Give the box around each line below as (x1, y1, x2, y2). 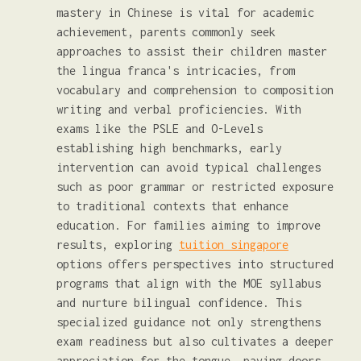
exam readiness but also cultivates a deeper (56, 334, 334, 348)
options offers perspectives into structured (56, 257, 334, 271)
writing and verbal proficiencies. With (56, 102, 301, 116)
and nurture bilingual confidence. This (56, 296, 301, 309)
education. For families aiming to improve (56, 218, 321, 232)
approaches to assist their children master (56, 44, 327, 58)
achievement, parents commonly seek (56, 25, 276, 39)
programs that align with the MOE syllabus (56, 276, 321, 290)
